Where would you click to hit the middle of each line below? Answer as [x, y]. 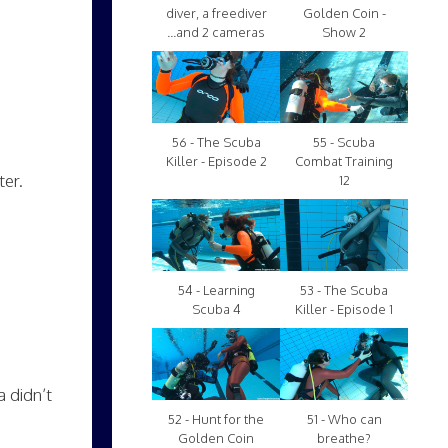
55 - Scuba [344, 142]
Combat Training [344, 161]
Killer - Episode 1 [344, 309]
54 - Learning [216, 290]
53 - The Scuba [344, 290]
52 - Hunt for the [216, 419]
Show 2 [344, 32]
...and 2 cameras [216, 32]
